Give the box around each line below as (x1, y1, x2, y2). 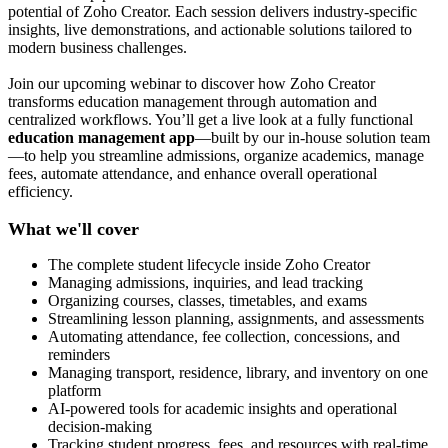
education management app (8, 129, 195, 147)
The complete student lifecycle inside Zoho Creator (48, 256, 370, 274)
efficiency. (8, 183, 73, 201)
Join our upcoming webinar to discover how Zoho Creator (8, 75, 375, 93)
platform (48, 382, 101, 400)
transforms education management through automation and (8, 93, 377, 111)
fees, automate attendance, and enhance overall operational (8, 165, 377, 183)
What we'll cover (8, 219, 139, 240)
